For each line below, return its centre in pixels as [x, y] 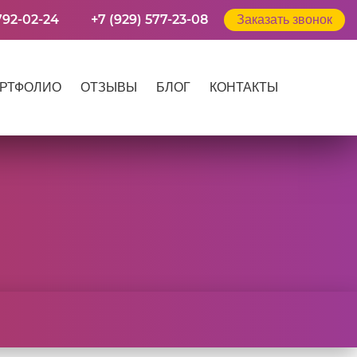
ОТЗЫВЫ [109, 87]
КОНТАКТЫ [244, 87]
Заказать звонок [284, 20]
